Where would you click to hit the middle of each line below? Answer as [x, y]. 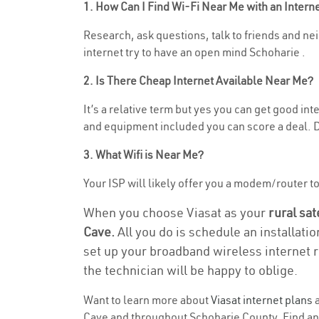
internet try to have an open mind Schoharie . [194, 52]
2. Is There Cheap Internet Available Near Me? [198, 80]
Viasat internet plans [262, 300]
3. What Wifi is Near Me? [143, 155]
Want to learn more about [147, 300]
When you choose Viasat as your [176, 213]
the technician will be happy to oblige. [190, 270]
